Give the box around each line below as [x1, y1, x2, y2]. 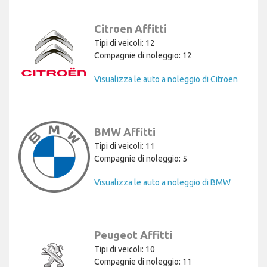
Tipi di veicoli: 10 [94, 244, 155, 254]
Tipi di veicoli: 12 [94, 38, 155, 48]
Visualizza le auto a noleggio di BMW [94, 178, 231, 188]
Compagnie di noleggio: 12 [94, 51, 192, 61]
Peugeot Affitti [94, 229, 172, 241]
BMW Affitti [94, 126, 156, 138]
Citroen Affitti [94, 23, 167, 35]
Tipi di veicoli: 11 [94, 141, 155, 151]
